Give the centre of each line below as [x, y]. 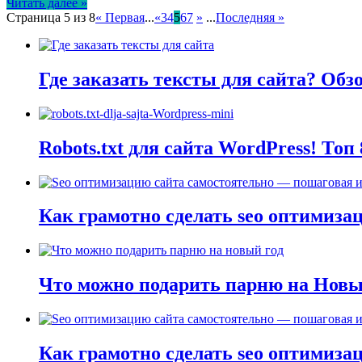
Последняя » [250, 17]
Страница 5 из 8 [51, 17]
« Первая [120, 17]
